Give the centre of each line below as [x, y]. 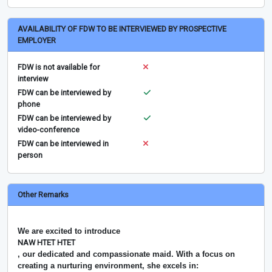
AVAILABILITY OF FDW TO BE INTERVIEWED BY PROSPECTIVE [122, 29]
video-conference [49, 130]
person [30, 155]
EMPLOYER [37, 41]
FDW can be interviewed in [63, 144]
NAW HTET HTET [46, 243]
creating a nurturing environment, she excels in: [108, 266]
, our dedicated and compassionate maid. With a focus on [126, 254]
